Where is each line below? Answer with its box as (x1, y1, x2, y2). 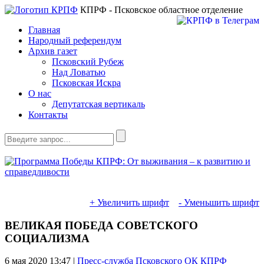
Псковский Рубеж (52, 57, 124, 67)
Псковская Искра (52, 78, 121, 88)
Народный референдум (28, 35, 121, 45)
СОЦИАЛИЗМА (5, 232, 90, 245)
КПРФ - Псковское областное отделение (78, 5, 243, 15)
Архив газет (28, 46, 77, 56)
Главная (28, 25, 60, 35)
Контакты (28, 110, 68, 120)
